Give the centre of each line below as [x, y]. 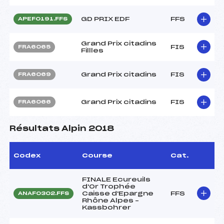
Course [97, 155]
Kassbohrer [106, 207]
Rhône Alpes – [110, 200]
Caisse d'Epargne [118, 193]
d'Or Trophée [109, 186]
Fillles [92, 50]
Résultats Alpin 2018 [62, 128]
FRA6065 [34, 47]
